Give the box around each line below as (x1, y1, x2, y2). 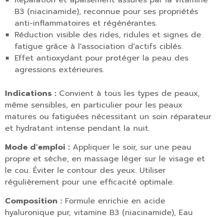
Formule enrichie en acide (62, 195, 165, 207)
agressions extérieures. (15, 64, 104, 76)
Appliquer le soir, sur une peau (70, 141, 191, 153)
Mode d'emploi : (5, 141, 70, 153)
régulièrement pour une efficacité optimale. (5, 176, 174, 188)
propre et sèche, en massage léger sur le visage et (5, 153, 205, 165)
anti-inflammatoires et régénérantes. (15, 17, 157, 29)
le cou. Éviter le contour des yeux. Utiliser (5, 165, 166, 176)
